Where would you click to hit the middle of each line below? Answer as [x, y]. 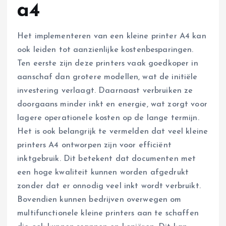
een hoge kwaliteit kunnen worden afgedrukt [103, 173]
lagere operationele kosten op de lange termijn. [108, 118]
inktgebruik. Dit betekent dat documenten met [107, 159]
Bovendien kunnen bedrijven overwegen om [99, 200]
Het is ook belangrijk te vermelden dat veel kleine [113, 132]
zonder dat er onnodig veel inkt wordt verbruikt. [109, 186]
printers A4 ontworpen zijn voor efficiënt [94, 146]
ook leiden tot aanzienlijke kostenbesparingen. [105, 50]
